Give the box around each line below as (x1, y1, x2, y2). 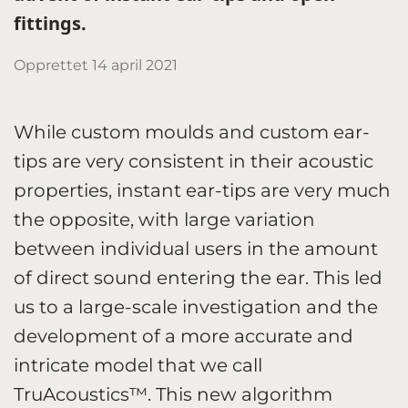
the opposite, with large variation (14, 208, 315, 230)
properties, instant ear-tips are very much (14, 178, 391, 201)
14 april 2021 (92, 56, 178, 74)
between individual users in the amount (14, 237, 378, 260)
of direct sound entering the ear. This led (14, 266, 382, 289)
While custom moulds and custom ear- (14, 120, 370, 143)
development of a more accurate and (14, 324, 353, 347)
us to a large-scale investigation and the (14, 295, 378, 318)
